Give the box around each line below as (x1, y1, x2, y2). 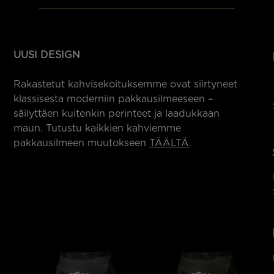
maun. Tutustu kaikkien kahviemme (13, 124, 182, 133)
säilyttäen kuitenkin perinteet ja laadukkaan (13, 109, 220, 119)
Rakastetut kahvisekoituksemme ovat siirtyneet (13, 80, 238, 89)
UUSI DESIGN (13, 50, 81, 60)
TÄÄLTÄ (149, 138, 190, 148)
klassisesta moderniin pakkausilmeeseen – (13, 94, 213, 104)
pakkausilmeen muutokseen (13, 138, 150, 148)
